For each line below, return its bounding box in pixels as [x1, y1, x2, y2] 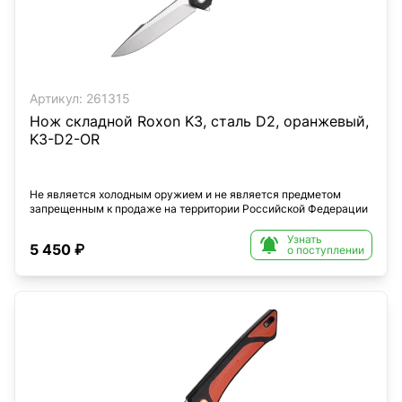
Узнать [287, 232, 322, 246]
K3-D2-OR [30, 130, 100, 148]
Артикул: [30, 91, 83, 106]
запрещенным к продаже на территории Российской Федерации [30, 202, 368, 215]
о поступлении [287, 243, 364, 257]
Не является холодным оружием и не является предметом [30, 188, 341, 201]
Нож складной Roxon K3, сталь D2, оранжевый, [30, 112, 369, 130]
